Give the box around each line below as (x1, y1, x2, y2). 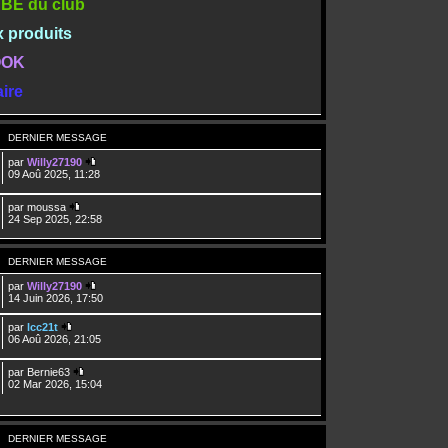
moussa (27, 200, 67, 213)
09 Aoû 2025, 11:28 (8, 167, 101, 180)
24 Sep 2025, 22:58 (8, 212, 103, 225)
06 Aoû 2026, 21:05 (8, 332, 102, 345)
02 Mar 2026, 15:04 (8, 377, 103, 390)
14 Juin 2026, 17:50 (8, 291, 104, 304)
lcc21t (27, 320, 59, 333)
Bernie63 (27, 365, 71, 378)
